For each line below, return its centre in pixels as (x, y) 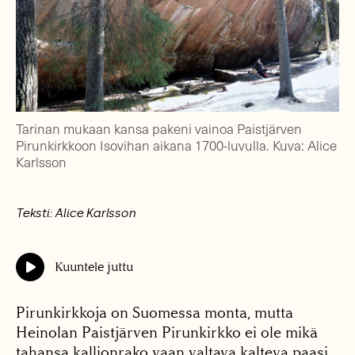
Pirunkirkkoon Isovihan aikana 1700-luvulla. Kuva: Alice (176, 146)
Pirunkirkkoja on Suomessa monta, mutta (155, 313)
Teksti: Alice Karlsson (76, 214)
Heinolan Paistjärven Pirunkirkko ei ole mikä (167, 333)
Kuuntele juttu (94, 267)
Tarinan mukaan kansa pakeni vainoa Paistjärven (159, 129)
